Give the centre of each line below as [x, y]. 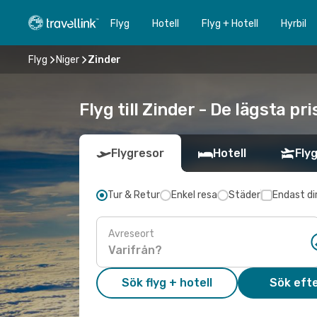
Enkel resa [194, 195]
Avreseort [131, 234]
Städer [244, 195]
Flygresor [138, 153]
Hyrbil [294, 23]
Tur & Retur [134, 195]
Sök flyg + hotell [167, 283]
